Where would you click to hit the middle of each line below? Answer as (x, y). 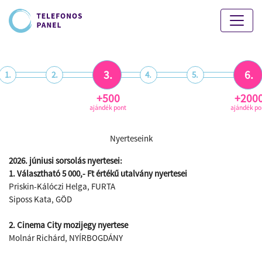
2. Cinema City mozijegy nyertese (68, 225)
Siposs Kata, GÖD (40, 199)
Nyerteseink (131, 138)
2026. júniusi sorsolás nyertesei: (65, 161)
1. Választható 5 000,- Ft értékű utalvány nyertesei (98, 173)
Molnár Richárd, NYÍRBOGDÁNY (66, 238)
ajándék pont (108, 107)
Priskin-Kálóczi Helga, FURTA (62, 186)
